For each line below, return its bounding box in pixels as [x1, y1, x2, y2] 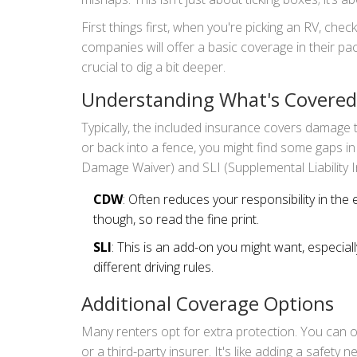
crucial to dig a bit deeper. [81, 57, 226, 76]
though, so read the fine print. [93, 210, 259, 228]
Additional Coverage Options [81, 289, 334, 316]
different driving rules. [93, 257, 214, 276]
